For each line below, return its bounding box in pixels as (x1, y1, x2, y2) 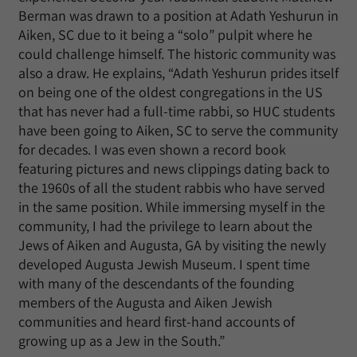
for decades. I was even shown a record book (18, 140, 286, 159)
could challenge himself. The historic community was (18, 45, 335, 64)
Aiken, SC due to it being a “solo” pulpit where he (18, 25, 312, 45)
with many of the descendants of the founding (18, 274, 294, 293)
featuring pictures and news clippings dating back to (18, 159, 330, 178)
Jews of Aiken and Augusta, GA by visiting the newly (18, 236, 326, 255)
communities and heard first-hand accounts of (18, 312, 295, 331)
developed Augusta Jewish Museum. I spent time (18, 255, 310, 274)
